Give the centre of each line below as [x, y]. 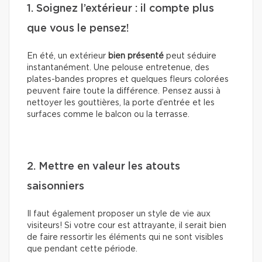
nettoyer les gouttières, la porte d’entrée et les [121, 103]
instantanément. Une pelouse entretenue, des [118, 68]
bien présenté [136, 56]
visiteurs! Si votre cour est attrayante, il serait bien [127, 225]
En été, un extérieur [68, 56]
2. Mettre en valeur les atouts [104, 166]
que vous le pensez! [78, 28]
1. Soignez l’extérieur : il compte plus [120, 8]
